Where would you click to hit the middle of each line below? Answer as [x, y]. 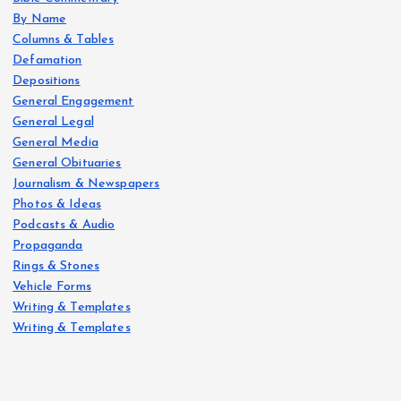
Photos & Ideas [57, 204]
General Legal [53, 122]
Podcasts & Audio [64, 225]
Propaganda [48, 245]
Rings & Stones [56, 266]
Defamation [47, 60]
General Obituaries [67, 163]
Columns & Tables [64, 39]
